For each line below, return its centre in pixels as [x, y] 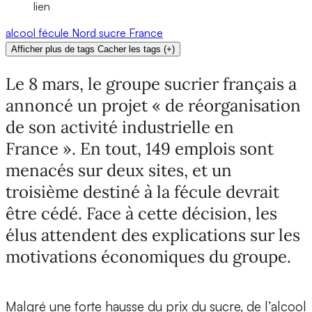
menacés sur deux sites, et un [119, 171]
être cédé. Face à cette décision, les [141, 214]
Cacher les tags [129, 49]
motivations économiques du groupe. [148, 257]
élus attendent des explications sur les [153, 235]
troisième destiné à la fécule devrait [142, 192]
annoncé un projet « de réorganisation [153, 106]
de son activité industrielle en [120, 127]
